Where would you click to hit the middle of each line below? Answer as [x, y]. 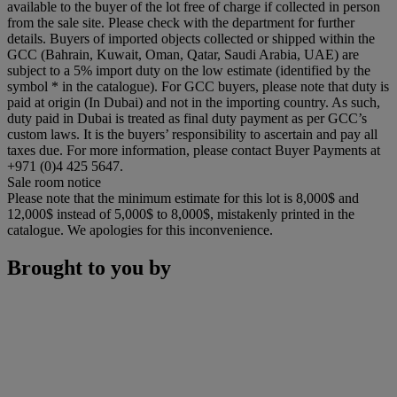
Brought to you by [89, 267]
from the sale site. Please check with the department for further [181, 22]
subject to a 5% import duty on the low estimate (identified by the [189, 70]
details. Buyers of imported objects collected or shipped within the [191, 38]
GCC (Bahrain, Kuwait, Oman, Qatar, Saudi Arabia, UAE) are [183, 54]
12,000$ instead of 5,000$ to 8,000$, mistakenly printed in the [181, 214]
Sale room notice [54, 182]
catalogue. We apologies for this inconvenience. [140, 230]
